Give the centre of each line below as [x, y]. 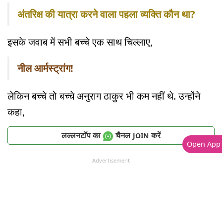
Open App [203, 144]
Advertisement [111, 161]
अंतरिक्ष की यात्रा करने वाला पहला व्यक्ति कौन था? [106, 14]
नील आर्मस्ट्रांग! [45, 68]
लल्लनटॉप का [81, 135]
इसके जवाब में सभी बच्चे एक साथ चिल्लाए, [81, 42]
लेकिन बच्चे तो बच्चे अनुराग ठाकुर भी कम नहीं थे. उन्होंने [104, 96]
